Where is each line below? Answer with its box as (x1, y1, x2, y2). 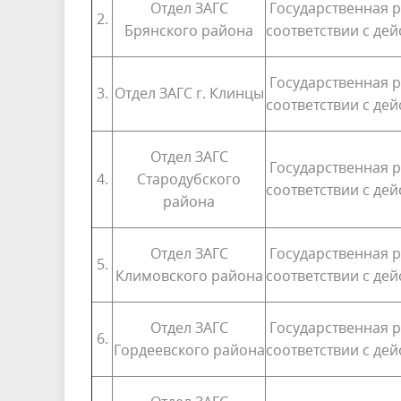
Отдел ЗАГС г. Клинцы (114, 82, 264, 103)
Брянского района (124, 20, 253, 40)
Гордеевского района (113, 339, 265, 360)
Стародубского (137, 168, 241, 189)
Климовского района (115, 265, 263, 286)
